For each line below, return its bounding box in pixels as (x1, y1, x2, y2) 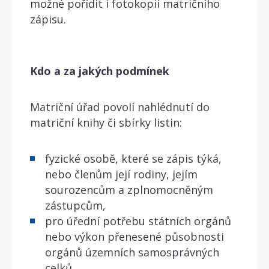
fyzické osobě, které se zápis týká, (45, 151, 222, 166)
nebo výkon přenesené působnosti (45, 229, 224, 244)
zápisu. (30, 11, 66, 26)
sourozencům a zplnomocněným (45, 182, 213, 197)
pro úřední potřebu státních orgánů (45, 213, 231, 228)
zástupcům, (45, 198, 106, 213)
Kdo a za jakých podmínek (30, 63, 169, 78)
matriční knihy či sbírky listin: (30, 115, 182, 130)
